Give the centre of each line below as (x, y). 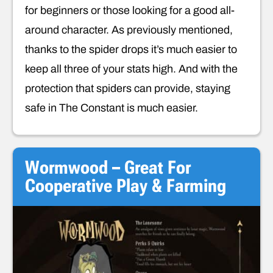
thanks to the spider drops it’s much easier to (131, 50)
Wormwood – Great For (108, 168)
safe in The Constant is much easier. (112, 108)
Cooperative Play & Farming (126, 186)
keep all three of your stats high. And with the (131, 69)
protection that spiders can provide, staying (128, 89)
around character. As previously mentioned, (129, 30)
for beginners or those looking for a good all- (130, 11)
